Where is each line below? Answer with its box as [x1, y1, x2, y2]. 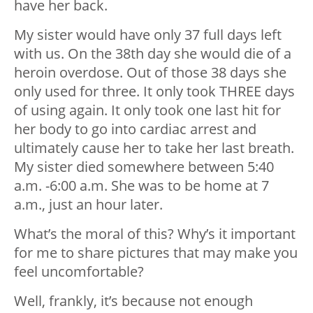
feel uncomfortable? [14, 262, 144, 282]
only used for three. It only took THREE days [14, 82, 295, 101]
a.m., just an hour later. [14, 195, 163, 214]
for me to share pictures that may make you [14, 243, 298, 263]
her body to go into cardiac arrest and [14, 119, 256, 139]
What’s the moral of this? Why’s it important [14, 224, 296, 244]
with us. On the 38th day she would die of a [14, 44, 291, 64]
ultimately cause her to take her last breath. [14, 138, 294, 158]
